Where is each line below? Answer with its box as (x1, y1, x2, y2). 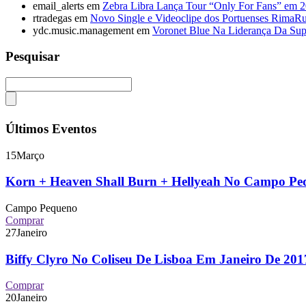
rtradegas (33, 12, 72, 24)
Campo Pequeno (5, 202, 77, 214)
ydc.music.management (33, 24, 134, 36)
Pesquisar (5, 49, 59, 64)
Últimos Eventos (5, 121, 96, 136)
